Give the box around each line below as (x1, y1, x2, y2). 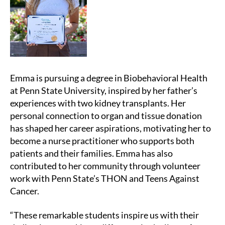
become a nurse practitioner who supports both (10, 135, 194, 147)
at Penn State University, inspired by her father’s (10, 85, 197, 96)
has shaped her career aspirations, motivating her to (10, 123, 211, 134)
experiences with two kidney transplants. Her (10, 97, 186, 109)
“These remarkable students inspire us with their (10, 209, 199, 220)
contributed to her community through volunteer (10, 160, 200, 172)
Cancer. (10, 185, 39, 197)
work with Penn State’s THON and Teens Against (10, 173, 199, 184)
